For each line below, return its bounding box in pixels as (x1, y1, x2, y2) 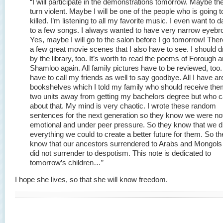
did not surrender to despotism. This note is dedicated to (30, 149, 211, 157)
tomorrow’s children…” (30, 158, 104, 167)
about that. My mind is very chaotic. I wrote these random (30, 102, 216, 110)
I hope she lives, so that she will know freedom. (15, 175, 168, 184)
